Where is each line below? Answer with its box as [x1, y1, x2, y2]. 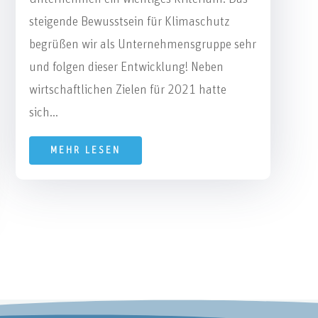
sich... [28, 106, 58, 119]
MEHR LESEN [50, 145, 121, 155]
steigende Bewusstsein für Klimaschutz [28, 15, 230, 28]
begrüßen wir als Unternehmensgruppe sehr [28, 38, 256, 51]
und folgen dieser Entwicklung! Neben [28, 60, 224, 74]
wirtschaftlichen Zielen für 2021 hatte [28, 83, 226, 97]
